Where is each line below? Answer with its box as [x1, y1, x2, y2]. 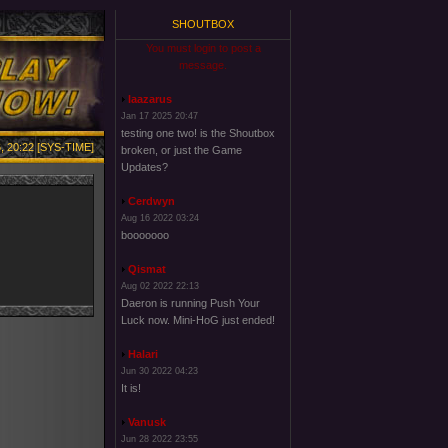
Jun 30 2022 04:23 [121, 366, 198, 376]
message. [179, 59, 227, 71]
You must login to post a [145, 42, 261, 54]
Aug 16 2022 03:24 [121, 213, 199, 223]
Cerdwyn [128, 195, 175, 207]
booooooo [121, 229, 169, 241]
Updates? [121, 161, 168, 173]
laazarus [128, 93, 172, 105]
